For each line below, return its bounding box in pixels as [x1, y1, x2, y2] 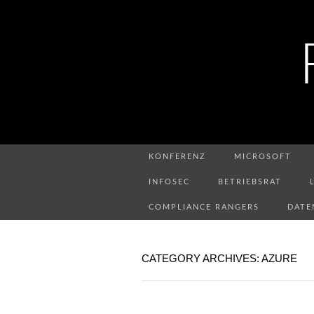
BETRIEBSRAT [218, 178, 282, 186]
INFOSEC [149, 178, 190, 186]
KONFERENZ [149, 153, 206, 161]
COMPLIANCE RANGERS [149, 203, 259, 211]
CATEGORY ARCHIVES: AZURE [142, 252, 297, 264]
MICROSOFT [234, 153, 292, 161]
